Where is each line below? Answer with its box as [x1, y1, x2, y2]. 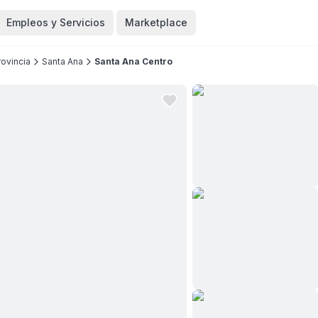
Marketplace [124, 16, 187, 28]
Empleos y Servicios [6, 16, 105, 28]
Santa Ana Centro [94, 56, 172, 67]
